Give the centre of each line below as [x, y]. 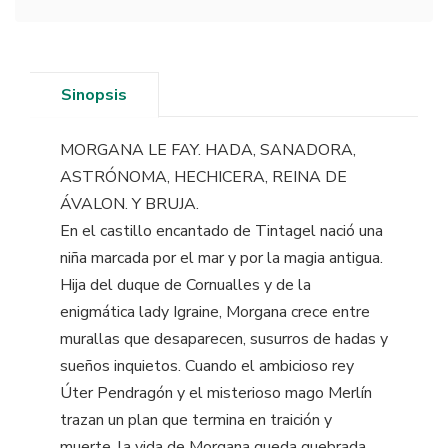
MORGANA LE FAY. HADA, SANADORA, [208, 149]
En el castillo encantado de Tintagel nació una [221, 230]
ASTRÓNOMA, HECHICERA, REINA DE [203, 176]
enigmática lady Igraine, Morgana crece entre [215, 311]
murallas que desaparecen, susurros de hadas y [224, 338]
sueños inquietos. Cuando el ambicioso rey [207, 365]
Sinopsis [94, 94]
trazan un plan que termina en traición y [196, 419]
